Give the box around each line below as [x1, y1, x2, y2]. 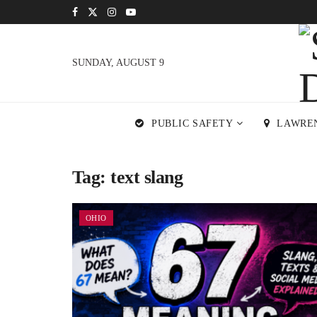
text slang [110, 167, 183, 188]
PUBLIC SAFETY [151, 118, 234, 129]
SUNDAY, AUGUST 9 [72, 57, 164, 68]
